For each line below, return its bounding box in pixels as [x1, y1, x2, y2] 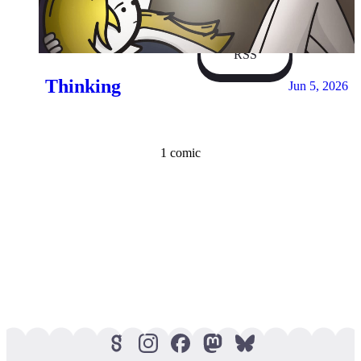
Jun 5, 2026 [288, 79, 348, 93]
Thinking [45, 75, 121, 97]
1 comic [160, 145, 201, 160]
